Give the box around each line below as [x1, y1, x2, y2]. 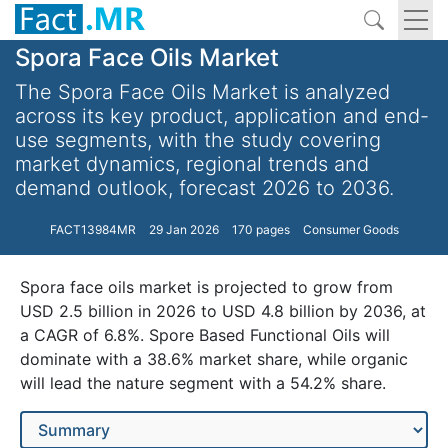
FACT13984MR [49, 222, 136, 237]
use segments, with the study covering [15, 128, 381, 152]
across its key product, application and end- [15, 104, 429, 128]
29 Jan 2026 [148, 222, 219, 237]
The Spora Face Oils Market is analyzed [15, 80, 390, 104]
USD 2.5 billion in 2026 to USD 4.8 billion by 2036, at [20, 301, 426, 321]
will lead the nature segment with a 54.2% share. [20, 373, 386, 393]
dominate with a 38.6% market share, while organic [20, 349, 408, 369]
